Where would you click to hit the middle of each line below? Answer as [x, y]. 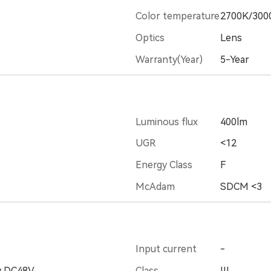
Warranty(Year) [169, 59]
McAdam [155, 187]
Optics [150, 38]
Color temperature [178, 16]
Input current [166, 249]
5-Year [235, 59]
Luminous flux [167, 122]
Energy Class [164, 165]
